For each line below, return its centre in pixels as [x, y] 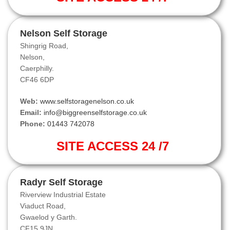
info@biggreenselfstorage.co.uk [95, 113]
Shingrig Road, [44, 46]
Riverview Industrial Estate [63, 195]
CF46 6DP [37, 80]
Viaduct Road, [43, 206]
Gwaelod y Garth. [49, 217]
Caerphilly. [37, 69]
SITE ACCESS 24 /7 [114, 146]
